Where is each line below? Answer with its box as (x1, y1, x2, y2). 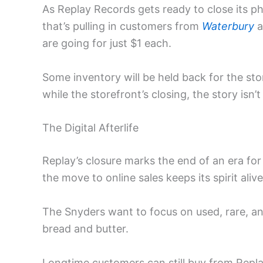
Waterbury (202, 19, 254, 32)
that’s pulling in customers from (42, 19, 202, 32)
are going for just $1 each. (42, 36, 171, 49)
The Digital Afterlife (42, 122, 139, 134)
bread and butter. (42, 222, 129, 235)
